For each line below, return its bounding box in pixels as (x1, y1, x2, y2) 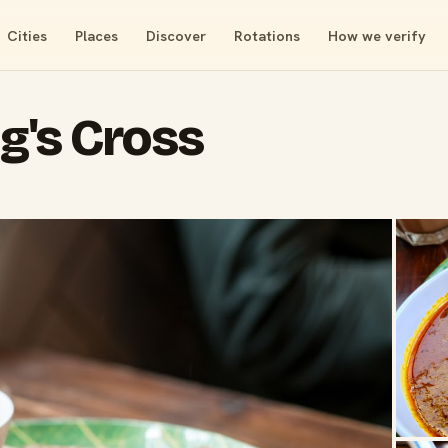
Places (74, 25, 118, 45)
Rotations (233, 25, 300, 45)
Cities (6, 25, 47, 45)
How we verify (327, 25, 426, 45)
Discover (145, 25, 206, 45)
